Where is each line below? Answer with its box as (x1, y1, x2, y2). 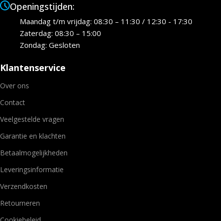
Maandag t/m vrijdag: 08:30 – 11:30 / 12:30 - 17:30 (20, 16, 192, 27)
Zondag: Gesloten (20, 40, 80, 50)
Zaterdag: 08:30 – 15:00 (20, 28, 101, 38)
